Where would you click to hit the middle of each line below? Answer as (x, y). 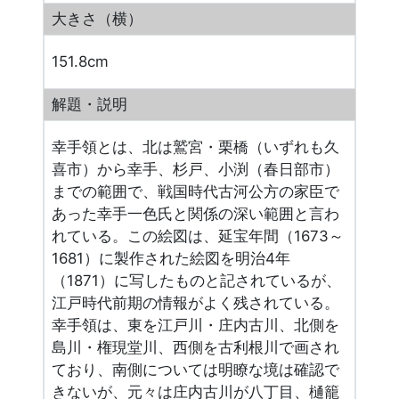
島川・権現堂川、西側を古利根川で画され (196, 348)
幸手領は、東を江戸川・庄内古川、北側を (196, 326)
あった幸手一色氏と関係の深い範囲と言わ (196, 214)
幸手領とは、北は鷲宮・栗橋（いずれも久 (196, 147)
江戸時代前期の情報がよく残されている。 (196, 303)
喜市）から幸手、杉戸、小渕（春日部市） (196, 170)
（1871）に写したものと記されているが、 (197, 281)
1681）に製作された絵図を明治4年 (171, 259)
